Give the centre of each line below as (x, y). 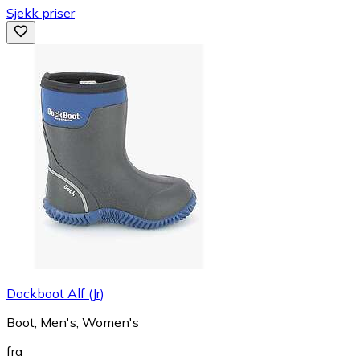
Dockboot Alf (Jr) (55, 293)
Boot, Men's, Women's (73, 322)
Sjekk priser (41, 12)
